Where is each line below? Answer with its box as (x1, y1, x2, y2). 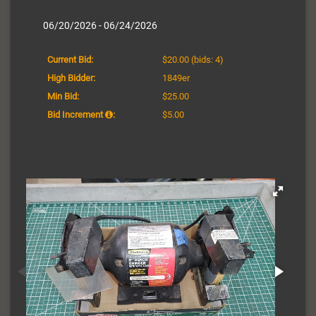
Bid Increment (47, 109, 105, 120)
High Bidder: (47, 72, 95, 83)
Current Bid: (47, 54, 93, 65)
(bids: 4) (189, 54, 224, 65)
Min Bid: (47, 90, 79, 102)
